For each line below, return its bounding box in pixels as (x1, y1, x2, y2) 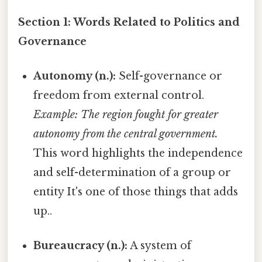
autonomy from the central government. (33, 127, 219, 140)
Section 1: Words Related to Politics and (18, 15, 240, 29)
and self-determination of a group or (33, 166, 232, 179)
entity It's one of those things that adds (33, 185, 239, 198)
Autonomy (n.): (33, 69, 116, 82)
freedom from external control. (33, 88, 205, 102)
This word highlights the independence (33, 146, 243, 160)
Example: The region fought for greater (33, 108, 219, 121)
